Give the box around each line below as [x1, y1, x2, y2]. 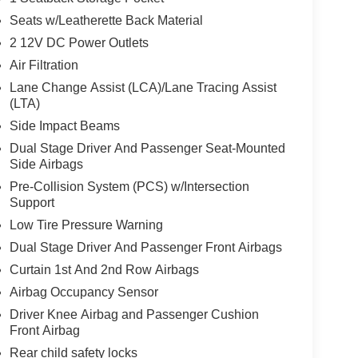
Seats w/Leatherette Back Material [9, 13, 203, 27]
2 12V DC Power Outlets [9, 35, 149, 50]
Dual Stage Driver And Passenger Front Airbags [9, 240, 282, 254]
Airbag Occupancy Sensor [9, 284, 158, 299]
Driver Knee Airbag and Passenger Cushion [9, 307, 259, 321]
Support [9, 195, 54, 209]
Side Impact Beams [9, 118, 120, 133]
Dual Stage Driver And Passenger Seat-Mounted [9, 141, 285, 155]
